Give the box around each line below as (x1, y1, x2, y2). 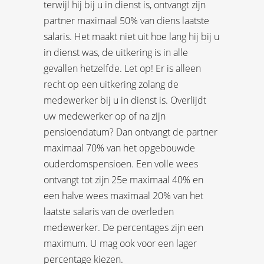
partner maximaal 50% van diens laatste (44, 14, 209, 27)
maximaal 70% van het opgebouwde (44, 141, 195, 154)
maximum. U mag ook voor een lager (44, 236, 197, 250)
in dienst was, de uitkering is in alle (44, 45, 188, 59)
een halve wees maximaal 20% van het (44, 189, 203, 202)
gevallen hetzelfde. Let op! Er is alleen (44, 61, 201, 75)
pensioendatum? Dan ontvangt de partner (44, 125, 217, 138)
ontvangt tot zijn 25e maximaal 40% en (44, 173, 203, 186)
